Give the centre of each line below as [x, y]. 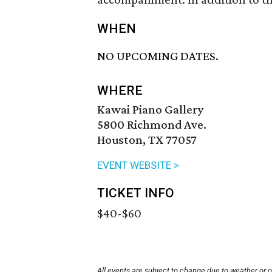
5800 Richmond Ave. [152, 125]
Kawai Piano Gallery [151, 110]
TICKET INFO [136, 193]
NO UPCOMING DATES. [158, 56]
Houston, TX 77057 [147, 140]
